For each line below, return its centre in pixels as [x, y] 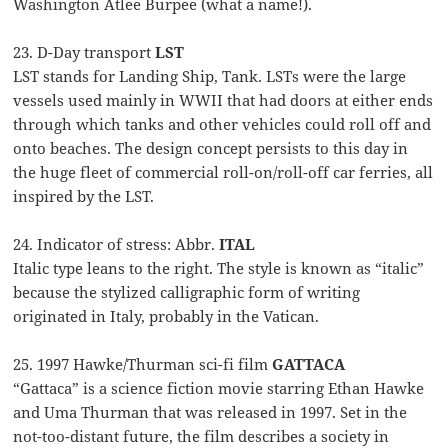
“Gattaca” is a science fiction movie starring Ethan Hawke [219, 388]
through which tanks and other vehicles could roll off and [222, 124]
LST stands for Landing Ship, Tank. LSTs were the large [210, 76]
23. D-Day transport [84, 52]
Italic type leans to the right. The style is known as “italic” [219, 268]
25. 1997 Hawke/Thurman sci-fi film [143, 364]
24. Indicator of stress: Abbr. [116, 244]
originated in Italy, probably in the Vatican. [166, 316]
